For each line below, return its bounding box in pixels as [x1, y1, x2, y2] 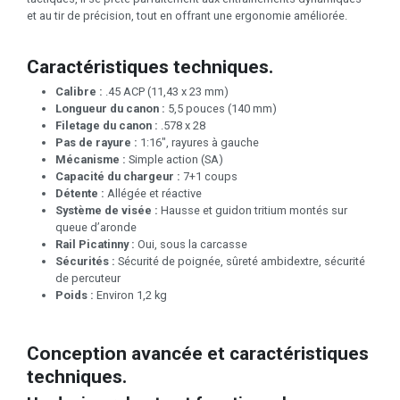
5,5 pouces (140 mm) [165, 102, 277, 116]
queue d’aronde [55, 221, 137, 235]
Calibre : [55, 85, 105, 99]
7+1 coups [180, 170, 237, 184]
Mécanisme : [55, 153, 126, 167]
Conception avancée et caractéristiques [27, 342, 369, 365]
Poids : [55, 288, 94, 303]
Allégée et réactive [107, 187, 202, 201]
